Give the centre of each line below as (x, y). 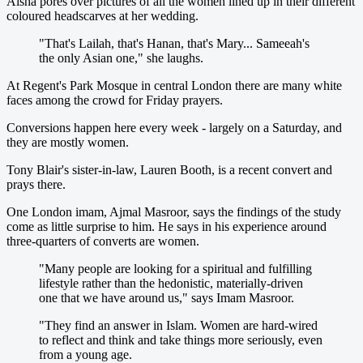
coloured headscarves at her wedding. (102, 15)
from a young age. (85, 354)
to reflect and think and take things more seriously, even (181, 340)
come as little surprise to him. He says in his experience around (167, 226)
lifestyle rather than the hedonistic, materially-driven (171, 283)
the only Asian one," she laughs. (121, 58)
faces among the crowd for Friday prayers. (115, 100)
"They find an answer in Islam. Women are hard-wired (178, 325)
